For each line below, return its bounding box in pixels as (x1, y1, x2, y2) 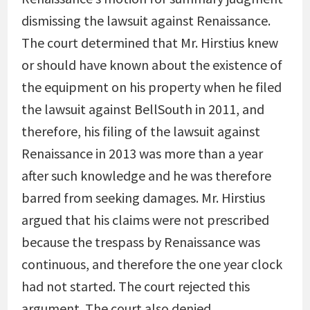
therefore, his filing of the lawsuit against (21, 122, 260, 140)
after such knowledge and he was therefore (21, 167, 271, 184)
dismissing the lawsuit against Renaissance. (21, 12, 271, 29)
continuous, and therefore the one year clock (21, 255, 282, 273)
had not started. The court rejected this (21, 277, 250, 295)
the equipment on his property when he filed (21, 78, 282, 95)
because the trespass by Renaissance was (21, 233, 260, 250)
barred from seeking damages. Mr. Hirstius (21, 189, 265, 206)
